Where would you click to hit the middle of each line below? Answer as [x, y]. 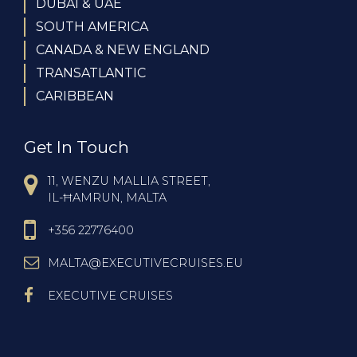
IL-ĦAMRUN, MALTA [107, 198]
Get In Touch [76, 147]
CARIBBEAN [75, 96]
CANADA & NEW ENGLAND [123, 50]
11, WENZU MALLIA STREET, [129, 181]
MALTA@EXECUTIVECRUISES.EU [145, 263]
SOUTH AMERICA [92, 27]
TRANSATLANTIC [91, 73]
